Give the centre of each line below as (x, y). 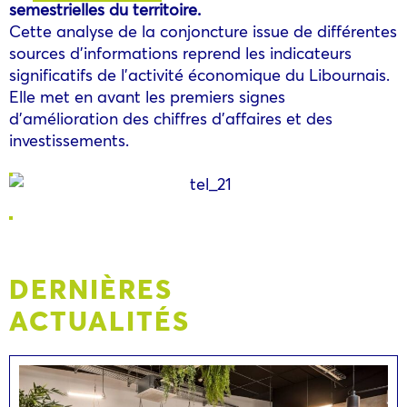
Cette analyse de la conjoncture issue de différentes (203, 30)
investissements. (69, 139)
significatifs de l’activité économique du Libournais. (199, 74)
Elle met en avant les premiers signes (147, 96)
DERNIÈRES (91, 288)
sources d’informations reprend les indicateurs (180, 52)
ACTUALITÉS (99, 319)
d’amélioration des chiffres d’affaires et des (171, 118)
